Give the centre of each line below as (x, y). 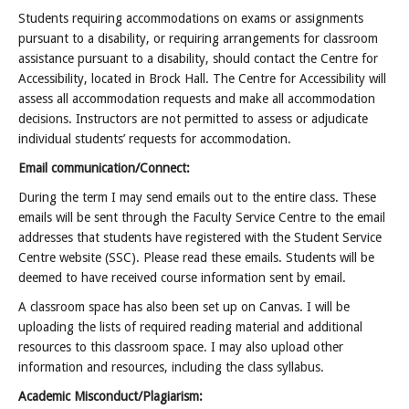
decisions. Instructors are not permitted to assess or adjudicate (193, 119)
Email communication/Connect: (104, 168)
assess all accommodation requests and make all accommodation (197, 99)
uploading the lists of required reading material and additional (190, 327)
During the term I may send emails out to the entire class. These (197, 197)
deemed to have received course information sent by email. (182, 278)
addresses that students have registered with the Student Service (200, 237)
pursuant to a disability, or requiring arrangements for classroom (198, 38)
